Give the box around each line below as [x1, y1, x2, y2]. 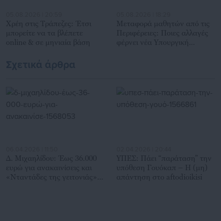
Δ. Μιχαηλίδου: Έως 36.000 [6, 153, 97, 163]
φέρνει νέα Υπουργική [116, 37, 189, 46]
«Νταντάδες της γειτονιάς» [6, 172, 97, 182]
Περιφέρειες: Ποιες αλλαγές [116, 28, 208, 37]
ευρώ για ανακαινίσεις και [6, 163, 92, 172]
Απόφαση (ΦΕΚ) [116, 46, 172, 56]
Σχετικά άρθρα [6, 58, 75, 71]
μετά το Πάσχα [6, 182, 56, 191]
